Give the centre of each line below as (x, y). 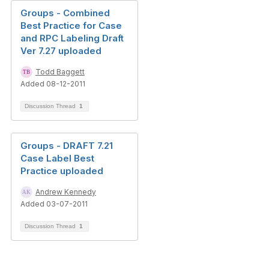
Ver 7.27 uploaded (61, 51)
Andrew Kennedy (66, 192)
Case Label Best (57, 158)
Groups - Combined (65, 13)
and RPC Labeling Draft (72, 38)
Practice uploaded (62, 171)
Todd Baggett (60, 72)
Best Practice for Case (71, 26)
